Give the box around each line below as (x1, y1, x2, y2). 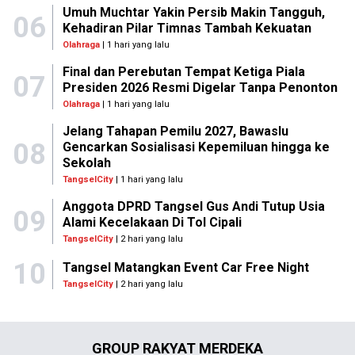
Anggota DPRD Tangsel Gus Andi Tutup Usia (62, 199, 325, 214)
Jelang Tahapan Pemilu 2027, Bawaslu (62, 124, 288, 139)
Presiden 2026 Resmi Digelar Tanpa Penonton (62, 80, 338, 95)
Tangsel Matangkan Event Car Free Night (63, 259, 309, 275)
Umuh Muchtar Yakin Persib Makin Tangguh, (62, 5, 325, 20)
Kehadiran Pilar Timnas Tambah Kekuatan (62, 21, 311, 36)
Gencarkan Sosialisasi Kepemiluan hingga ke (62, 139, 330, 155)
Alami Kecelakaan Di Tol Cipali (62, 215, 242, 230)
